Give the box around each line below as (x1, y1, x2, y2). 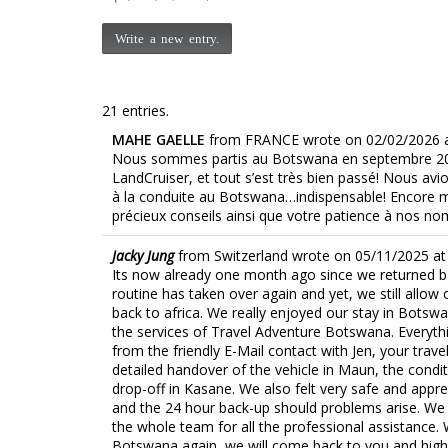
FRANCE (245, 129, 299, 149)
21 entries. (102, 100, 169, 120)
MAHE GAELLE (112, 129, 209, 149)
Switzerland (214, 245, 288, 265)
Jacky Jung (112, 245, 174, 265)
